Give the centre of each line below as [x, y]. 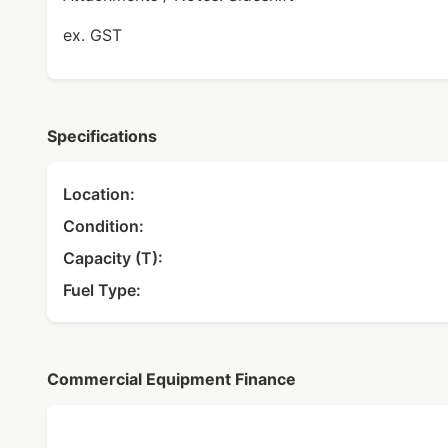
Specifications [102, 136]
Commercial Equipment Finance [171, 379]
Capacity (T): [113, 258]
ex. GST [92, 35]
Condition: [103, 226]
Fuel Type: [102, 290]
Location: [99, 194]
